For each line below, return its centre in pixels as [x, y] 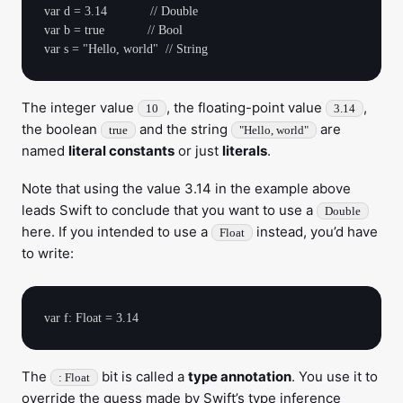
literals [245, 151]
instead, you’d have [315, 232]
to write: [48, 253]
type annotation [240, 376]
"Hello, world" [274, 130]
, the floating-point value [246, 107]
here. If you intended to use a [116, 232]
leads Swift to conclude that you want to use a [169, 210]
